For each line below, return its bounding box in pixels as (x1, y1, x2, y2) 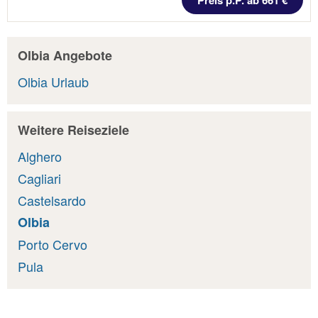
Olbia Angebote (18, 45, 112, 65)
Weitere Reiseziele (18, 120, 129, 139)
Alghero (18, 147, 62, 166)
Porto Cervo (18, 235, 87, 254)
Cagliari (18, 169, 61, 188)
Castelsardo (18, 191, 86, 210)
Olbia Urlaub (18, 72, 89, 92)
